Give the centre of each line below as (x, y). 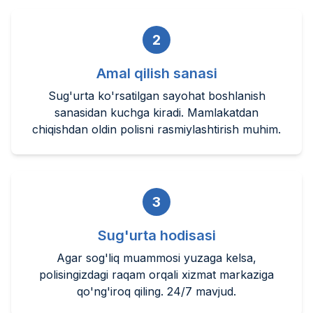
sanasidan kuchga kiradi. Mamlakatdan (156, 112)
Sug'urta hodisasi (156, 235)
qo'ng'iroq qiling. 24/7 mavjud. (156, 291)
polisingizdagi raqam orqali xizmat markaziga (156, 274)
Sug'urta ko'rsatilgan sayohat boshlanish (156, 95)
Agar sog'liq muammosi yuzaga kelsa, (156, 257)
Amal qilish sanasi (156, 73)
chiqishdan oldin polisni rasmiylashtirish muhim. (156, 129)
